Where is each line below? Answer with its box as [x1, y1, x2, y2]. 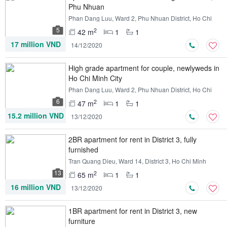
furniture [68, 216, 95, 226]
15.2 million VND [7, 110, 64, 121]
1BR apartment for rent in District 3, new [68, 206, 197, 216]
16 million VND [10, 182, 61, 192]
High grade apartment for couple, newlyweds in [68, 63, 219, 73]
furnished [68, 144, 98, 155]
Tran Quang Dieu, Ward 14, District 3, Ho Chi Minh [68, 157, 206, 165]
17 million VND [10, 39, 61, 49]
